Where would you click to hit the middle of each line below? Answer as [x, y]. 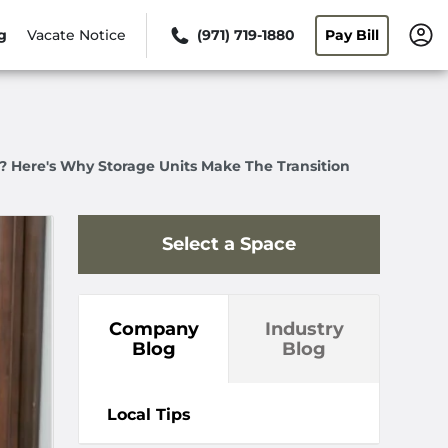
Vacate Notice [76, 34]
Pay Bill [352, 34]
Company [153, 329]
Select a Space [229, 244]
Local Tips [149, 414]
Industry [304, 329]
